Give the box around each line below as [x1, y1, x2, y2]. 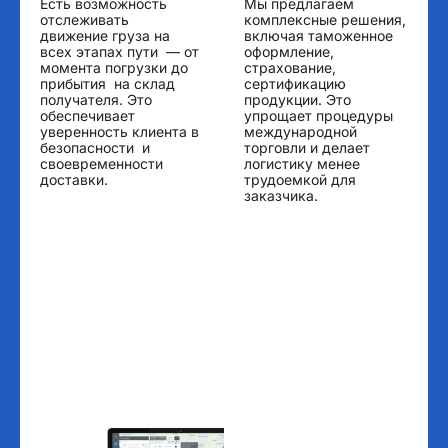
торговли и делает [244, 139, 370, 157]
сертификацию [244, 75, 346, 93]
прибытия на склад [40, 75, 175, 93]
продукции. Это [244, 91, 351, 109]
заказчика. [244, 187, 318, 205]
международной [244, 123, 357, 141]
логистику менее [244, 155, 360, 173]
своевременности [40, 155, 163, 173]
